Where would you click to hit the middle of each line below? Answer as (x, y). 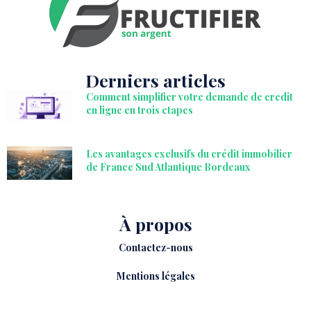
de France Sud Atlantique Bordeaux (169, 167)
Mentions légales (155, 276)
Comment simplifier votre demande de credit (190, 97)
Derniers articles (155, 81)
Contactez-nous (155, 247)
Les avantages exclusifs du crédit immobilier (190, 154)
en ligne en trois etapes (140, 110)
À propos (155, 224)
